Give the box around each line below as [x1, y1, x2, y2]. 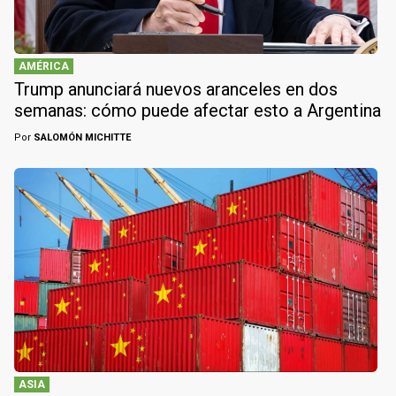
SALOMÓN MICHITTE [31, 132, 131, 144]
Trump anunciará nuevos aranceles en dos [14, 79, 338, 101]
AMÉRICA [19, 60, 69, 73]
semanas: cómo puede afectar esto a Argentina [14, 100, 381, 122]
